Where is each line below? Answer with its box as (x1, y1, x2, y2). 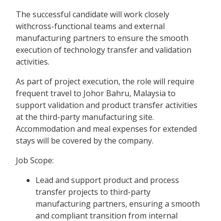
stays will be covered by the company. (16, 135, 153, 146)
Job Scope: (16, 154, 54, 166)
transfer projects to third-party (36, 186, 150, 197)
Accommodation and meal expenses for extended (16, 123, 197, 134)
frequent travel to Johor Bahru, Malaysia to (16, 87, 176, 99)
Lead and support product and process (36, 174, 179, 185)
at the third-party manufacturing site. (16, 111, 154, 122)
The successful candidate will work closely (16, 8, 169, 20)
